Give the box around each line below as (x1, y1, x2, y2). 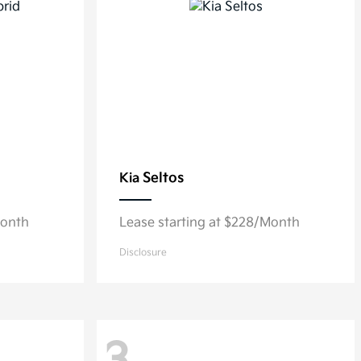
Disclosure (119, 247, 167, 259)
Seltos (143, 170, 184, 186)
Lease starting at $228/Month (119, 215, 300, 230)
